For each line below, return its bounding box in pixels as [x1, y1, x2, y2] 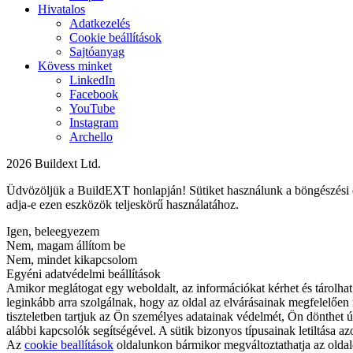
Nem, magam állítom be [6, 238, 125, 252]
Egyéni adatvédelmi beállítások [6, 266, 161, 281]
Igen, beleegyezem [6, 224, 99, 238]
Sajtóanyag [69, 44, 124, 58]
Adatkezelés [69, 16, 130, 30]
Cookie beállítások [69, 30, 162, 44]
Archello [69, 129, 113, 143]
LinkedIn [69, 72, 115, 87]
